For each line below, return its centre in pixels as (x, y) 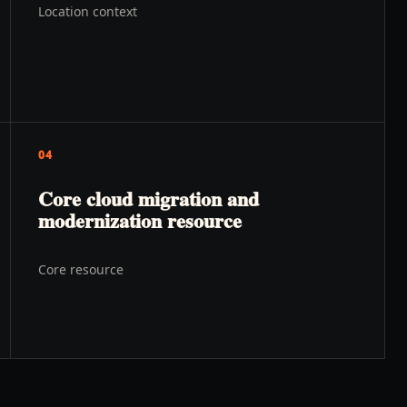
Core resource (81, 269)
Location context (88, 11)
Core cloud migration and (149, 199)
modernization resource (140, 220)
